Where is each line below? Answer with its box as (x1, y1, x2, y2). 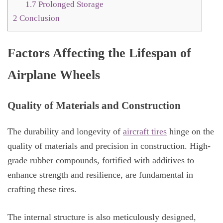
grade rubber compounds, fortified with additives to (7, 155, 194, 166)
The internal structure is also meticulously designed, (7, 212, 196, 222)
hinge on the (167, 126, 214, 137)
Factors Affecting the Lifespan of (7, 45, 191, 61)
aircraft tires (123, 126, 167, 137)
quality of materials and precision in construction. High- (7, 141, 211, 151)
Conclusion (17, 13, 60, 23)
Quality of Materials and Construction (7, 100, 181, 111)
